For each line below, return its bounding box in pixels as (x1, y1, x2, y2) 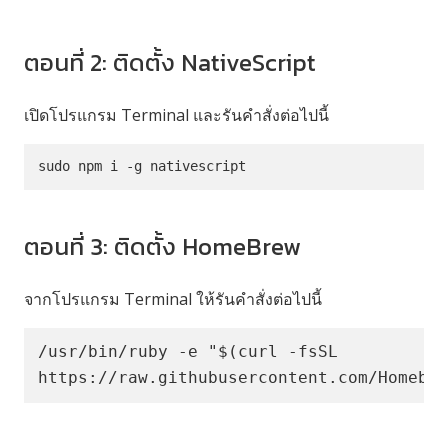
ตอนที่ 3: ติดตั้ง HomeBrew (24, 228, 301, 264)
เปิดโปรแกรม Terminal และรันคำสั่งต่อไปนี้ (24, 103, 329, 126)
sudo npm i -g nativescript (38, 158, 247, 175)
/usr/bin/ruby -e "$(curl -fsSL (38, 342, 339, 362)
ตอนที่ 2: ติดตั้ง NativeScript (24, 44, 316, 80)
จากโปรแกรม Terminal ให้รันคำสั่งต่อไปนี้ (24, 287, 322, 310)
